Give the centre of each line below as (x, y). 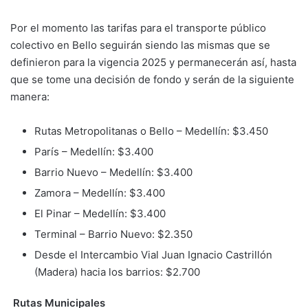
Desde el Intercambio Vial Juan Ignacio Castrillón (153, 254)
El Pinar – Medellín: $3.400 (100, 213)
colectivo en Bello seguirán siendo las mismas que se (140, 45)
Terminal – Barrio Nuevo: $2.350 (113, 234)
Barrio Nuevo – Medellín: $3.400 (113, 172)
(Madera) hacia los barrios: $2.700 (117, 272)
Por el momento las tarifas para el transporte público (138, 27)
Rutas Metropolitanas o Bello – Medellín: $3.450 (151, 131)
